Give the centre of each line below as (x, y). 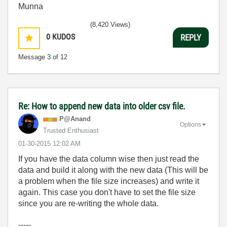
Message (33, 57)
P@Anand (75, 119)
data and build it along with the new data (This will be (113, 170)
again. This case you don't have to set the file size (107, 193)
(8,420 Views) (110, 25)
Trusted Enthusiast (71, 131)
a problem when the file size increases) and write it (109, 181)
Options (191, 125)
